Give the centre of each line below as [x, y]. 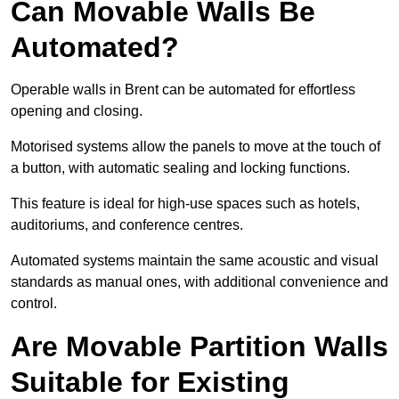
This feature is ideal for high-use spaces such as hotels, [185, 204]
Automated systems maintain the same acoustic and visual [195, 261]
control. [34, 304]
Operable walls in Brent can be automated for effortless [183, 90]
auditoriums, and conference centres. [127, 225]
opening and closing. [77, 111]
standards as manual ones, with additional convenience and [199, 282]
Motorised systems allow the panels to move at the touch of [195, 147]
